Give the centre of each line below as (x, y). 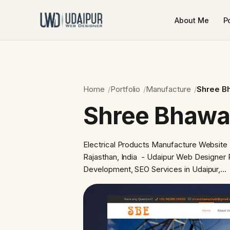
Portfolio (125, 89)
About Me (192, 20)
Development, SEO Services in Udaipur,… (155, 169)
